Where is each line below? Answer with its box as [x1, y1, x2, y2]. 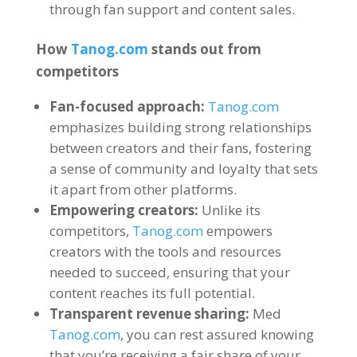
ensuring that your [172, 263, 290, 281]
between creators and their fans [49, 139, 249, 157]
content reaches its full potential [49, 284, 252, 302]
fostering [254, 139, 312, 157]
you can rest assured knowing [126, 325, 314, 343]
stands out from [151, 40, 261, 58]
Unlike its [201, 201, 261, 219]
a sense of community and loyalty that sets [49, 159, 318, 178]
